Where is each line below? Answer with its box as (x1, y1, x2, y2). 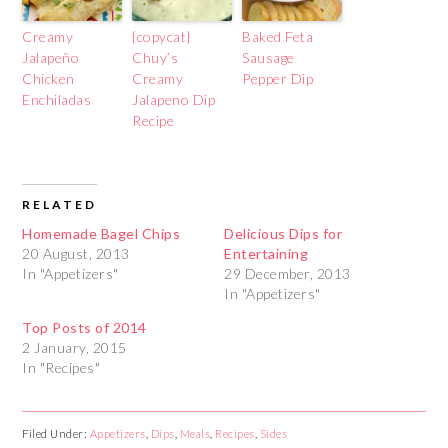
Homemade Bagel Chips (22, 224, 181, 242)
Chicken (22, 69, 75, 87)
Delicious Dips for (224, 224, 342, 242)
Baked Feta (242, 27, 314, 45)
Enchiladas (22, 90, 92, 108)
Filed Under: (22, 426, 90, 440)
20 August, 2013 (22, 244, 130, 262)
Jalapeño (22, 48, 80, 66)
